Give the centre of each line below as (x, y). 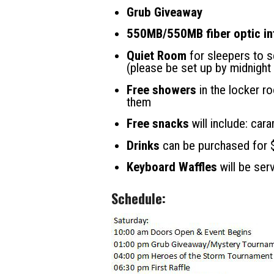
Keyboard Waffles (172, 167)
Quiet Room (157, 55)
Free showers (161, 90)
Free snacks (158, 124)
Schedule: (139, 198)
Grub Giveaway (165, 12)
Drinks (143, 145)
